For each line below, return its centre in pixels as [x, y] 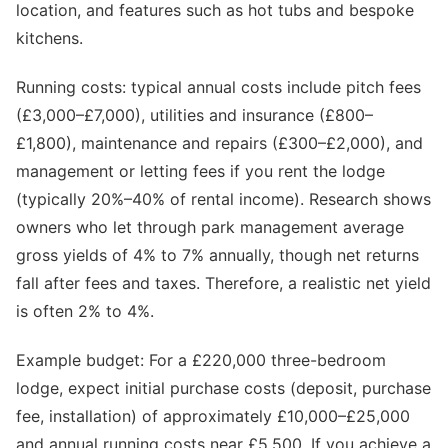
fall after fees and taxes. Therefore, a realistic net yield [223, 282]
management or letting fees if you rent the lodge [200, 170]
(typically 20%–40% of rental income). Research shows [223, 198]
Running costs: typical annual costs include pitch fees [218, 86]
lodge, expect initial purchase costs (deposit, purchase [223, 387]
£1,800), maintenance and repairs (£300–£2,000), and [219, 142]
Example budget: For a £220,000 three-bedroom [201, 359]
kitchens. [49, 38]
